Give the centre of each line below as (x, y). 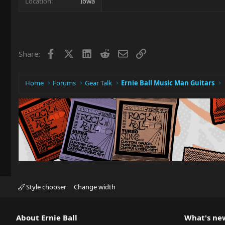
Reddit (120, 52)
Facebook (72, 52)
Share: (29, 53)
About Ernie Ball (47, 217)
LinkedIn (106, 52)
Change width (94, 187)
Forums (65, 83)
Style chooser (45, 187)
